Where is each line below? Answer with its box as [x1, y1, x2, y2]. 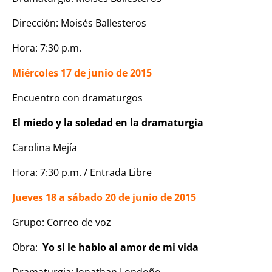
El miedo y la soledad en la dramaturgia [12, 115, 203, 129]
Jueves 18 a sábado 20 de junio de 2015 [12, 190, 196, 204]
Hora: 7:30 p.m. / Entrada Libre [12, 165, 152, 179]
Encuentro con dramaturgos [12, 90, 143, 104]
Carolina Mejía [12, 140, 77, 154]
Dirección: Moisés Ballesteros [12, 16, 146, 30]
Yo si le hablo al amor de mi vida [42, 240, 201, 254]
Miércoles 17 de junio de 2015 [12, 66, 152, 80]
